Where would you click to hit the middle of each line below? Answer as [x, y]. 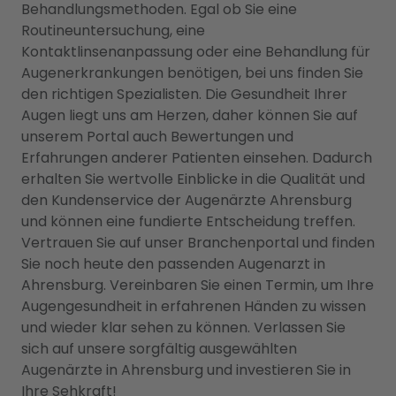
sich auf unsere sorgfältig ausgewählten [159, 349]
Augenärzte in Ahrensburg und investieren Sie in [186, 370]
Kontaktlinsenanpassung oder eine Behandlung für [196, 52]
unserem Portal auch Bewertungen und [157, 137]
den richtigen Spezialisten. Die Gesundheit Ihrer [184, 94]
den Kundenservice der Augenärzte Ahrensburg [187, 200]
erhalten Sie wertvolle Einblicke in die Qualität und [193, 179]
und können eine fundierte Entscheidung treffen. [188, 221]
